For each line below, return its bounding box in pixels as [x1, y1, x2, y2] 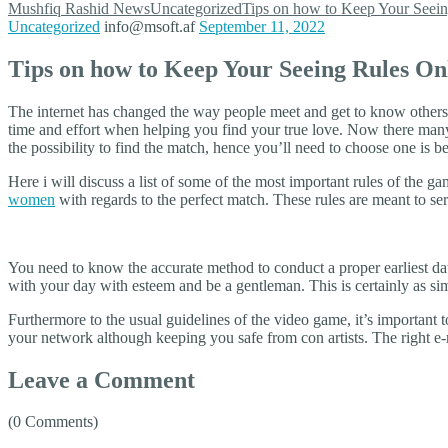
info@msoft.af [104, 17, 195, 35]
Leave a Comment [8, 366, 195, 393]
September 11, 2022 [199, 17, 325, 35]
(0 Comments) [8, 413, 98, 431]
